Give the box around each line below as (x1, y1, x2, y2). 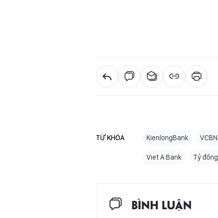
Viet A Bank (146, 152, 182, 162)
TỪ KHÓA (96, 133, 125, 142)
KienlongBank (146, 133, 188, 142)
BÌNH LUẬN (131, 196, 192, 212)
